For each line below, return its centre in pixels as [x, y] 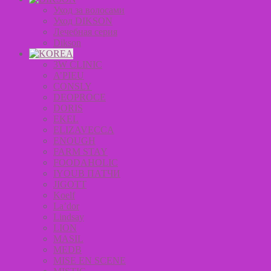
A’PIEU [69, 75]
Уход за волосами [89, 10]
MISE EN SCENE [90, 260]
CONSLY [73, 86]
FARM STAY [80, 152]
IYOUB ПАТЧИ [87, 173]
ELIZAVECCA [84, 130]
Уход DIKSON [83, 21]
